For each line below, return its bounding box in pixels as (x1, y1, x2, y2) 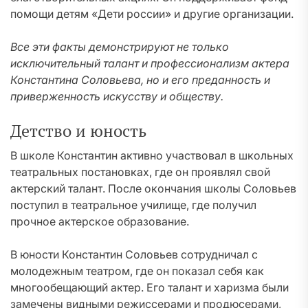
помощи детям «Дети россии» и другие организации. (10, 7, 294, 21)
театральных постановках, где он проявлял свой (10, 165, 270, 179)
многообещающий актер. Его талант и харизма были (10, 280, 289, 294)
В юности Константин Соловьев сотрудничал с (10, 247, 258, 261)
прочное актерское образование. (10, 214, 189, 228)
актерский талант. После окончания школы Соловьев (10, 181, 296, 195)
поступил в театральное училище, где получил (10, 198, 256, 212)
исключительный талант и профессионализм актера (10, 56, 289, 70)
